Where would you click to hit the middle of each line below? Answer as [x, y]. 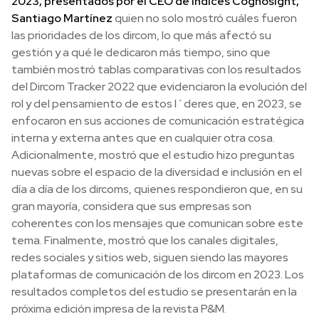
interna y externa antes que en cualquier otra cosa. [143, 137]
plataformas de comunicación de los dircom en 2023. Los [158, 274]
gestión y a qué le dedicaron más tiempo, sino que [141, 52]
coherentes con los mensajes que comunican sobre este [157, 223]
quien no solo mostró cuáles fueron [205, 18]
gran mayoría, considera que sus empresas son [131, 206]
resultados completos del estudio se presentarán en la [154, 291]
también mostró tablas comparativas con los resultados [156, 69]
